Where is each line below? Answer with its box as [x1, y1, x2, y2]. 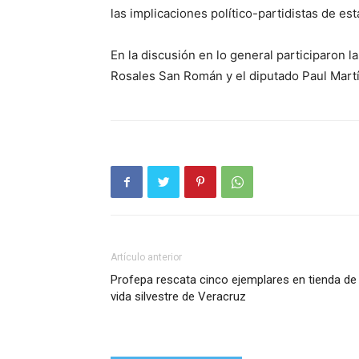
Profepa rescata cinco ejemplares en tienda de [111, 272, 357, 287]
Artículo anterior [111, 252, 182, 263]
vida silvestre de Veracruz [111, 289, 246, 304]
